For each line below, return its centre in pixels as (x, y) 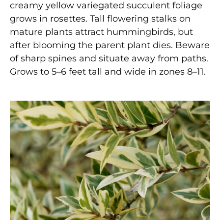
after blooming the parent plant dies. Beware (110, 45)
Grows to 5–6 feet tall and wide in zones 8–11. (108, 71)
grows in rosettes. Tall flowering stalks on (100, 18)
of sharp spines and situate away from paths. (109, 58)
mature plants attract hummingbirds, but (101, 32)
